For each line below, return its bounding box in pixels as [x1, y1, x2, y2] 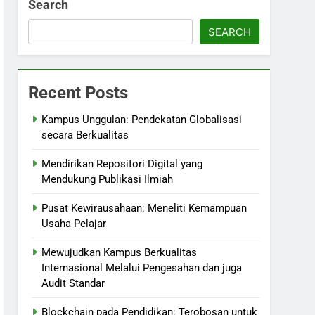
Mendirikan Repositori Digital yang [41, 157, 203, 170]
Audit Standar [41, 277, 105, 290]
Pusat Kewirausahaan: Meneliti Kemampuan [41, 202, 247, 214]
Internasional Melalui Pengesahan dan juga [41, 262, 243, 274]
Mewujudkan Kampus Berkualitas [41, 246, 198, 259]
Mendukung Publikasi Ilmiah [41, 173, 174, 186]
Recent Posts [28, 83, 129, 103]
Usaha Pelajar [41, 217, 107, 230]
